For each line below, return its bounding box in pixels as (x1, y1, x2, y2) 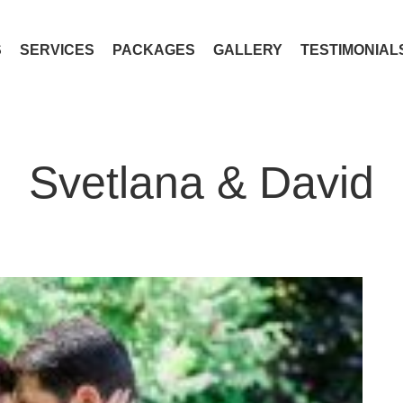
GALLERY (212, 41, 282, 58)
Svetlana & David (29, 157, 374, 208)
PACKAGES (112, 41, 195, 58)
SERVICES (19, 41, 94, 58)
